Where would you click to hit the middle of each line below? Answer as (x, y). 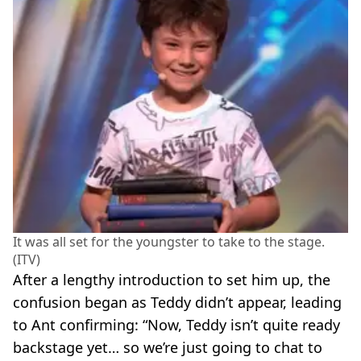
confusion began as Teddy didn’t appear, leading (177, 302)
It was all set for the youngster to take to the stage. (169, 241)
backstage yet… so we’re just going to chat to (168, 347)
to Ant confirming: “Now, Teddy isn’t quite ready (176, 324)
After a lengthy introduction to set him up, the (172, 279)
